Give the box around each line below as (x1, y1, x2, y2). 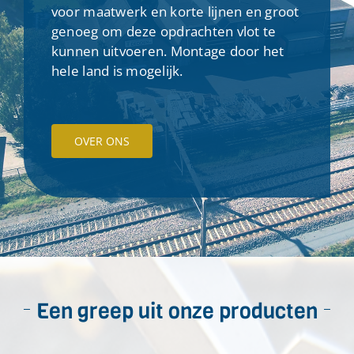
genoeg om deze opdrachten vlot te (51, 21, 277, 40)
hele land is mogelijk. (51, 61, 183, 80)
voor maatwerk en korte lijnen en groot (51, 2, 299, 21)
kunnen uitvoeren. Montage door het (51, 41, 284, 60)
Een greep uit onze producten (36, 296, 318, 326)
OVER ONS (73, 133, 130, 149)
